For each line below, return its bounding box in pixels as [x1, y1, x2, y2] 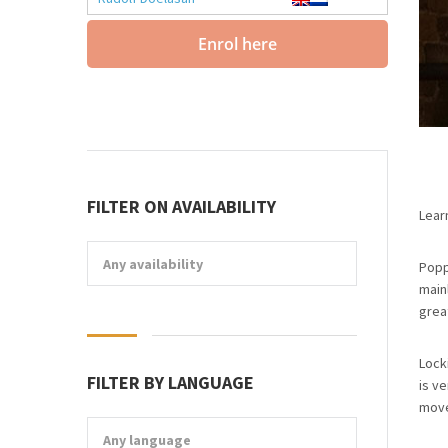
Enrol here [198, 33, 277, 55]
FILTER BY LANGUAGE [87, 371, 254, 394]
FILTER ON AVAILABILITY [87, 195, 276, 218]
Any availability [103, 255, 203, 273]
